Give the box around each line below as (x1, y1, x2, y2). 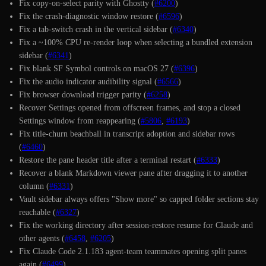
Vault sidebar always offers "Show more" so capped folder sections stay (19, 194, 259, 204)
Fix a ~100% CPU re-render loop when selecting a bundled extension (19, 37, 252, 47)
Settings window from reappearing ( (19, 116, 141, 125)
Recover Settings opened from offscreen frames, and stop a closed (19, 103, 240, 112)
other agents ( (19, 233, 65, 243)
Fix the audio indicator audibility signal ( (19, 77, 157, 86)
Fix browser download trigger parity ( (19, 90, 147, 99)
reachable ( (19, 207, 56, 217)
